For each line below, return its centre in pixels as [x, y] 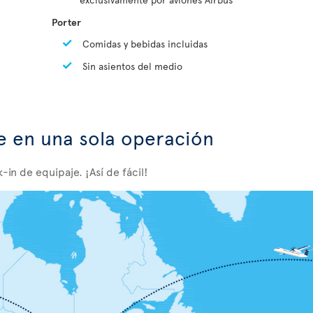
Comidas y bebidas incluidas [144, 44]
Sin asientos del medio [131, 66]
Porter [66, 22]
